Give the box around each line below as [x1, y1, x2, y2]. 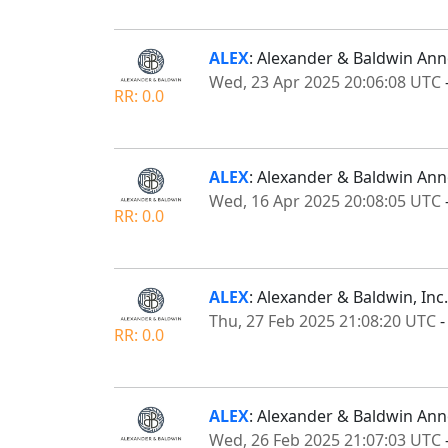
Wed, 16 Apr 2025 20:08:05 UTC [209, 190, 441, 213]
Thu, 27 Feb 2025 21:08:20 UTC [209, 309, 436, 332]
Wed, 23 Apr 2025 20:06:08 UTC [209, 70, 441, 93]
